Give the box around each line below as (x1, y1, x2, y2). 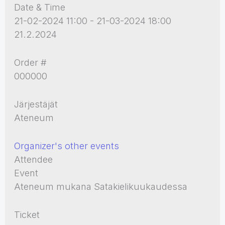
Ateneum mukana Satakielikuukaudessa (14, 181, 188, 192)
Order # (14, 56, 47, 68)
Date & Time (14, 1, 66, 13)
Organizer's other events (14, 140, 120, 152)
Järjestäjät (14, 98, 58, 109)
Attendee (14, 154, 53, 165)
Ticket (14, 209, 40, 220)
